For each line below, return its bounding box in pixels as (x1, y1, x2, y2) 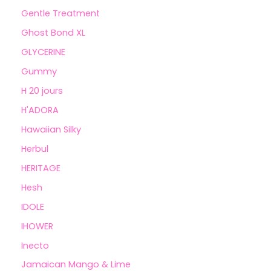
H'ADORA (21, 103, 59, 116)
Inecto (21, 239, 49, 252)
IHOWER (21, 220, 53, 232)
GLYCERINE (21, 46, 65, 59)
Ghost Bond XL (21, 27, 85, 39)
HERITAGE (21, 162, 60, 174)
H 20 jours (21, 85, 63, 97)
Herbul (21, 142, 48, 155)
